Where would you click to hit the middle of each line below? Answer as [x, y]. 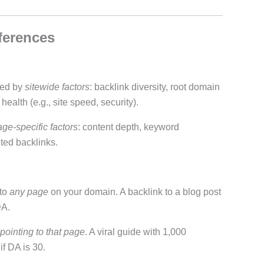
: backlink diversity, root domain [154, 87]
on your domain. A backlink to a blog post [134, 192]
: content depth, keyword [128, 127]
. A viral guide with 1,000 [135, 232]
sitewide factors [57, 87]
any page [29, 192]
